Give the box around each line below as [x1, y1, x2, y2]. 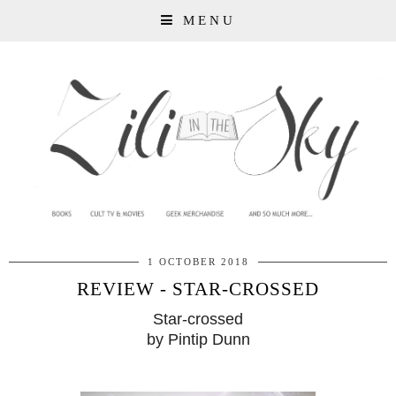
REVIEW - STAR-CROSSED [77, 278, 319, 301]
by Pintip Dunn [146, 331, 250, 349]
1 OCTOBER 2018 [147, 256, 249, 268]
